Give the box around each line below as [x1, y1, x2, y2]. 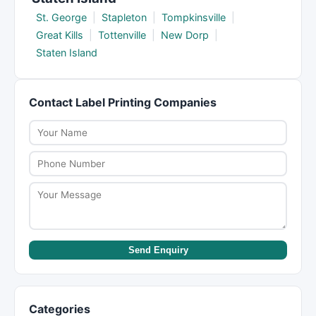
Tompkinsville [162, 11, 226, 23]
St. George [36, 11, 87, 23]
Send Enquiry [128, 245, 188, 255]
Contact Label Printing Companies [29, 95, 217, 109]
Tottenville [98, 29, 146, 41]
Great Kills [36, 29, 83, 41]
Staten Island [36, 47, 97, 59]
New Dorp [161, 29, 209, 41]
